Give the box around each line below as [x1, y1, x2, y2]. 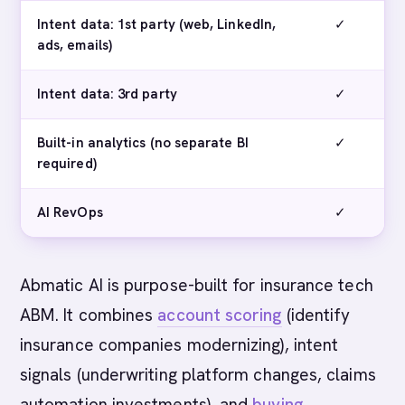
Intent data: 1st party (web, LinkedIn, [37, 15, 277, 33]
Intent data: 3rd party [37, 85, 177, 103]
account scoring [157, 304, 282, 326]
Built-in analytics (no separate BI [37, 134, 249, 152]
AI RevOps [37, 203, 103, 221]
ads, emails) [37, 36, 112, 54]
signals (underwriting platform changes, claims [20, 363, 376, 386]
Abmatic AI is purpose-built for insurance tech [20, 274, 373, 297]
